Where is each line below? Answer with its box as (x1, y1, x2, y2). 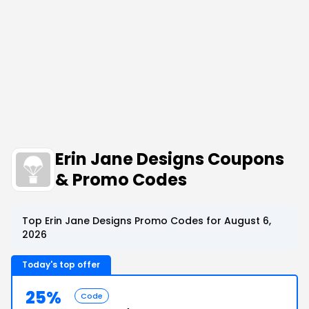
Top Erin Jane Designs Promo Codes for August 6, (22, 214, 271, 228)
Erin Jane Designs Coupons (55, 148, 284, 170)
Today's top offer (22, 259, 100, 270)
